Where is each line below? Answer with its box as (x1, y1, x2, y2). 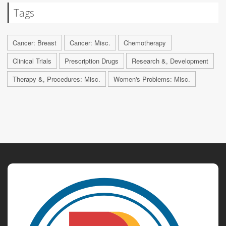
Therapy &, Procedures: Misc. (13, 74, 100, 84)
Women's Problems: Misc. (114, 74, 190, 84)
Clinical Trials (13, 55, 51, 66)
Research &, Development (132, 55, 208, 66)
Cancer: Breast (13, 37, 56, 47)
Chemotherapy (124, 37, 166, 47)
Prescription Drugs (65, 55, 119, 66)
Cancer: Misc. (70, 37, 110, 47)
